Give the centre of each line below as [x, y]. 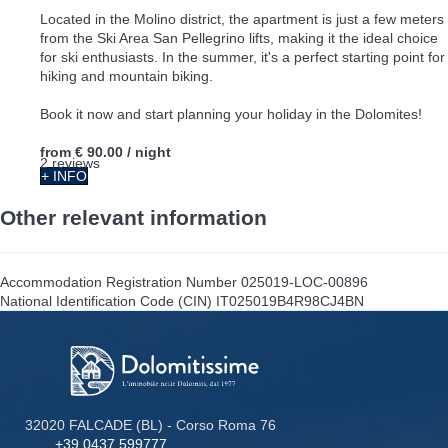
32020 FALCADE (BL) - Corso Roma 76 [150, 424]
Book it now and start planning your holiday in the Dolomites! [231, 113]
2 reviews [70, 162]
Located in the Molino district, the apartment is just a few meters [242, 18]
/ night [149, 151]
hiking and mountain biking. [126, 75]
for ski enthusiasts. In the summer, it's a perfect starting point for [242, 56]
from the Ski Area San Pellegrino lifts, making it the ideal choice [239, 37]
